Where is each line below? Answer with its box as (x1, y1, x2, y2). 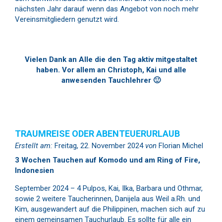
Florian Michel (157, 141, 203, 150)
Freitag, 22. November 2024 (53, 141, 145, 150)
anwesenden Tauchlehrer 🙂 (61, 76, 161, 85)
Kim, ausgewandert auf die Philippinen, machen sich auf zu (15, 204, 205, 214)
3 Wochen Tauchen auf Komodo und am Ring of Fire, (15, 155, 200, 165)
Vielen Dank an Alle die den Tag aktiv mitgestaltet (25, 55, 197, 64)
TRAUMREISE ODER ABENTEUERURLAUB (15, 128, 180, 139)
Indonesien (15, 166, 54, 175)
